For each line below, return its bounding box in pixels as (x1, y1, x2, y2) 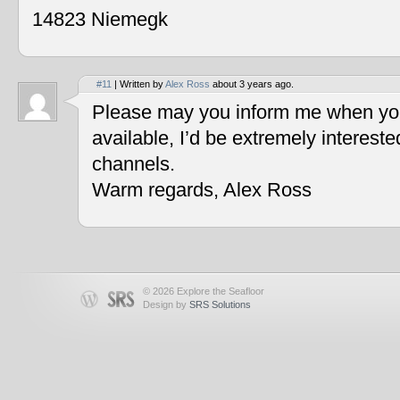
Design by (143, 298, 189, 310)
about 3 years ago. (210, 78, 294, 89)
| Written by (112, 78, 165, 89)
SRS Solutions (189, 298, 251, 310)
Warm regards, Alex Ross (92, 179, 312, 201)
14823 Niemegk (32, 8, 168, 30)
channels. (92, 153, 175, 175)
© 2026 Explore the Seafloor (143, 285, 264, 296)
